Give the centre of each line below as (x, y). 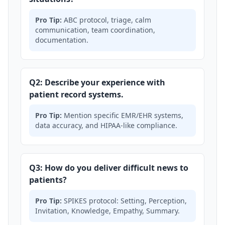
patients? (48, 180)
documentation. (62, 40)
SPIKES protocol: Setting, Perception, (124, 201)
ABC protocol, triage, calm (106, 20)
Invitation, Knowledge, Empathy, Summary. (107, 211)
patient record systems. (76, 94)
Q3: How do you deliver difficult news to (109, 168)
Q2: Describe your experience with (97, 82)
